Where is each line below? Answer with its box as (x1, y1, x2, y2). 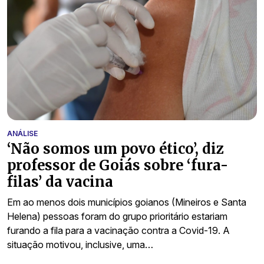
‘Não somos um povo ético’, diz (7, 140, 224, 159)
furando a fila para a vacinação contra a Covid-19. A (7, 225, 230, 237)
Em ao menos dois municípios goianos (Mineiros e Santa (7, 196, 246, 209)
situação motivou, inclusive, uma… (7, 239, 153, 251)
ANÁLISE (7, 129, 38, 138)
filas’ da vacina (7, 173, 113, 192)
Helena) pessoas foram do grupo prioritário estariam (7, 210, 227, 223)
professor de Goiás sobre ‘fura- (7, 156, 228, 175)
